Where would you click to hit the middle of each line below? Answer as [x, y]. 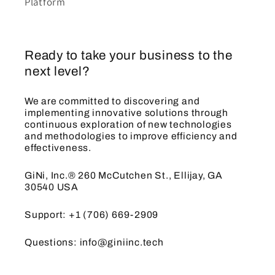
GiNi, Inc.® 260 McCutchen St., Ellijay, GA [124, 176]
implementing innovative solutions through [126, 113]
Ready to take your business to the [129, 56]
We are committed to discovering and [112, 101]
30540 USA [52, 187]
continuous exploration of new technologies [128, 125]
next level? [57, 72]
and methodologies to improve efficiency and [131, 136]
